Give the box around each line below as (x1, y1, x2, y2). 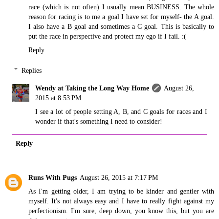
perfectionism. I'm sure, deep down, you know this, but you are (28, 206, 214, 215)
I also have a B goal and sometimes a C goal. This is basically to (28, 22, 214, 30)
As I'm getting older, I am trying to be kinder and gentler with (28, 187, 214, 195)
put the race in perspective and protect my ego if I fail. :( (28, 32, 186, 40)
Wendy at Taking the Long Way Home (35, 84, 150, 92)
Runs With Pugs (28, 173, 77, 181)
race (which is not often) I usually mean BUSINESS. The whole (28, 2, 214, 11)
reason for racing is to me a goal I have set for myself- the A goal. (28, 12, 214, 21)
